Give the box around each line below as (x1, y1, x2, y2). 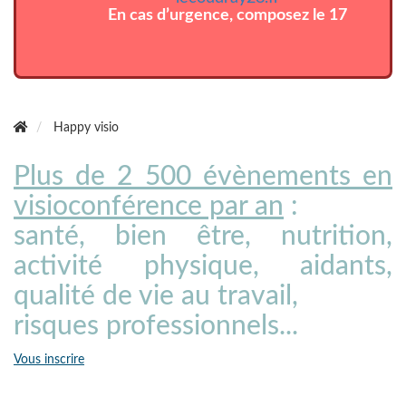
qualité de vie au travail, (14, 283, 298, 311)
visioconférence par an (14, 193, 284, 221)
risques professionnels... (14, 313, 298, 341)
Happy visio (53, 121, 119, 135)
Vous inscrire (14, 353, 84, 367)
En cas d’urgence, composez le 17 (108, 7, 348, 24)
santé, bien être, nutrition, (14, 223, 392, 251)
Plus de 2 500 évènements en (14, 163, 392, 191)
